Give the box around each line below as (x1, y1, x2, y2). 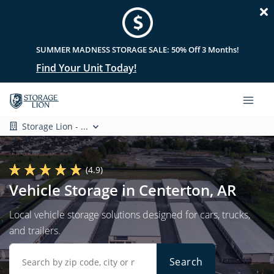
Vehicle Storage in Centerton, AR (9, 179, 236, 200)
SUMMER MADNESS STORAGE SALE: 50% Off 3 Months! (36, 44, 239, 55)
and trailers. (9, 223, 61, 237)
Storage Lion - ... (22, 120, 89, 132)
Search (169, 254, 203, 268)
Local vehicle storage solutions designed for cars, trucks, (9, 207, 250, 221)
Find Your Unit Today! (36, 61, 136, 75)
